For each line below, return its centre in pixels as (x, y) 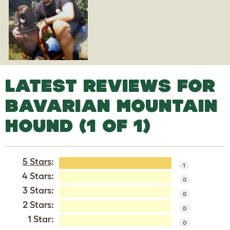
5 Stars (37, 161)
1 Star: (41, 219)
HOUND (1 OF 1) (78, 125)
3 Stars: (38, 190)
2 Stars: (38, 205)
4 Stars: (38, 176)
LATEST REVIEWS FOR (110, 85)
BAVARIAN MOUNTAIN (111, 105)
